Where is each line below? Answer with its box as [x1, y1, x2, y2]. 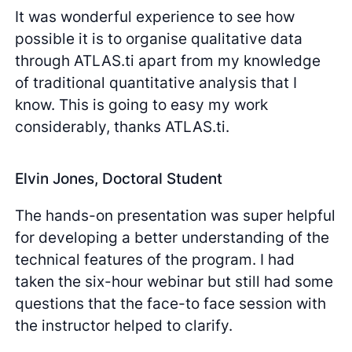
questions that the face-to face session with [15, 294, 327, 313]
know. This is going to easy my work [15, 95, 269, 115]
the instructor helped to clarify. [15, 316, 233, 335]
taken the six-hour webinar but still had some [15, 272, 334, 291]
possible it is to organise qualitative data [15, 29, 303, 49]
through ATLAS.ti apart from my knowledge [15, 51, 321, 71]
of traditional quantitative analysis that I [15, 73, 298, 93]
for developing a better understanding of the [15, 228, 330, 247]
